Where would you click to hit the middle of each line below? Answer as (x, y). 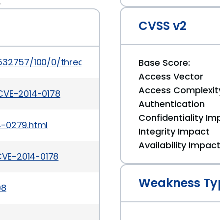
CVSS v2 (163, 26)
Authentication (172, 104)
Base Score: (164, 63)
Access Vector (171, 76)
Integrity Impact (174, 131)
